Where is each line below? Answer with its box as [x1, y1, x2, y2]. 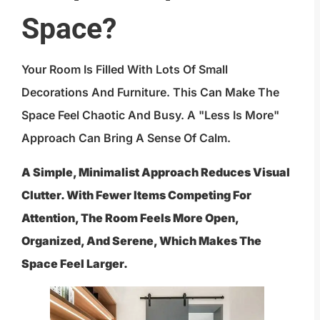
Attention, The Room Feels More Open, [21, 210, 239, 225]
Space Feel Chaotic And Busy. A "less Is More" [21, 107, 279, 122]
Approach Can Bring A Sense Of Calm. [21, 130, 231, 145]
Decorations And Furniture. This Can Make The [21, 84, 279, 99]
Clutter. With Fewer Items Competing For [21, 187, 251, 202]
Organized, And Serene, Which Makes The [21, 233, 261, 248]
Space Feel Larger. [21, 256, 128, 271]
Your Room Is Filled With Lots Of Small [21, 61, 228, 76]
